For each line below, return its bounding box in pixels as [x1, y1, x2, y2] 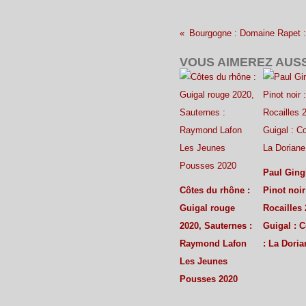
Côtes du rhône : [180, 185, 250, 195]
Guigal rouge [180, 203, 235, 213]
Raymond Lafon [180, 238, 247, 249]
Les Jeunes [180, 256, 227, 266]
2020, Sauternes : [180, 221, 252, 231]
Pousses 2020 [180, 274, 238, 284]
